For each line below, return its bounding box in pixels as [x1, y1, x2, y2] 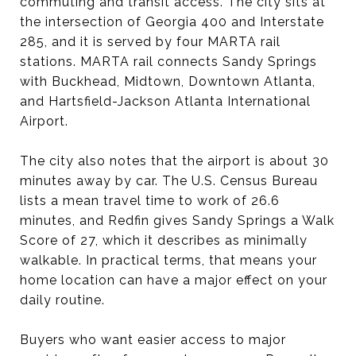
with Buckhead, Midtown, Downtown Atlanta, [20, 73, 315, 89]
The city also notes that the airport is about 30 [20, 153, 329, 168]
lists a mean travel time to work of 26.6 [20, 192, 280, 208]
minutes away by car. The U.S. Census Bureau [20, 172, 318, 188]
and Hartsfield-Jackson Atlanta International [20, 93, 311, 109]
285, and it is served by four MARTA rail [20, 33, 281, 49]
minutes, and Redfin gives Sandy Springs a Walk [20, 212, 335, 228]
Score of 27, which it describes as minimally [20, 232, 308, 248]
